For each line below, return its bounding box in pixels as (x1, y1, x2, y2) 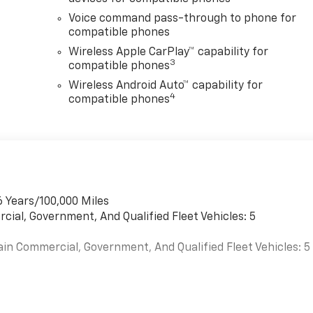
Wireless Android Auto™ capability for (68, 80, 263, 92)
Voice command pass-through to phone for (68, 13, 297, 25)
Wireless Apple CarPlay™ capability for (68, 47, 269, 59)
